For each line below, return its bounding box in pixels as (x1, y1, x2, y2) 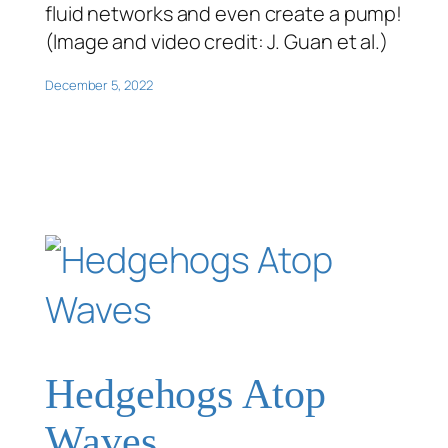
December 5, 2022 (45, 75, 153, 94)
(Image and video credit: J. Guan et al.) (45, 27, 388, 55)
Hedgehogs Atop (45, 370, 326, 417)
